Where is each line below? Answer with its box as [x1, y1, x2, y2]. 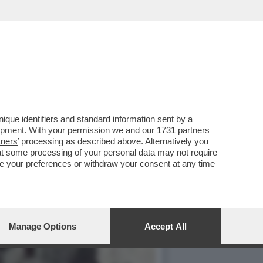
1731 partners [157, 125, 210, 135]
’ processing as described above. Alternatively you [18, 136, 208, 146]
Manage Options [9, 221, 76, 231]
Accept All [144, 221, 187, 231]
